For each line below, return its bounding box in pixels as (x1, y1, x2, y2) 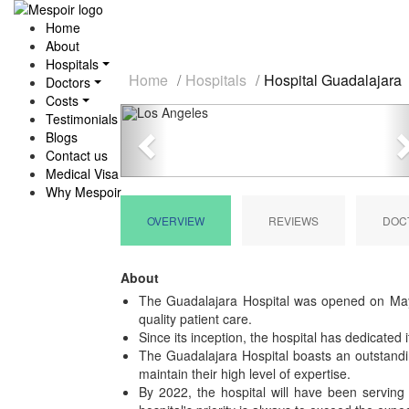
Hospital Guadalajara (264, 69, 402, 90)
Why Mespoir (46, 183, 121, 201)
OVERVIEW (147, 213, 204, 228)
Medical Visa (46, 164, 119, 183)
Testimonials (46, 110, 118, 128)
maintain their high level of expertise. (139, 364, 354, 383)
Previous (142, 102, 214, 129)
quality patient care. (139, 309, 256, 328)
